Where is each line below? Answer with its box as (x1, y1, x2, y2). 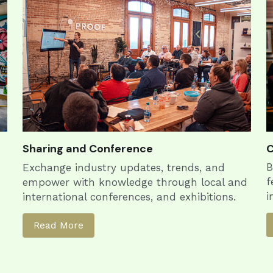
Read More (33, 219, 83, 232)
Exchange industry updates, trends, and (22, 161, 225, 174)
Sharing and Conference (22, 141, 153, 157)
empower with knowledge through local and (22, 176, 247, 189)
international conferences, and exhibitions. (22, 191, 236, 204)
